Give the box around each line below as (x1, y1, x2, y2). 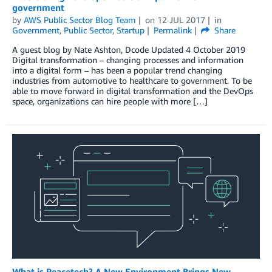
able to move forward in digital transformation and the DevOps (12, 86, 253, 97)
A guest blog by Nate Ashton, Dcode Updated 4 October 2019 (12, 44, 245, 55)
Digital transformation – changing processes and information (12, 55, 243, 66)
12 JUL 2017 (157, 15, 205, 25)
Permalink (153, 25, 192, 36)
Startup (117, 25, 144, 36)
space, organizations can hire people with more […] (12, 96, 208, 107)
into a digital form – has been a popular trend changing (12, 65, 222, 76)
